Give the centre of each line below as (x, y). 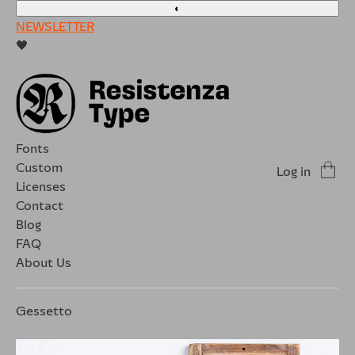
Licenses (41, 186)
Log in (294, 171)
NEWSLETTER (55, 26)
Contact (40, 205)
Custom (39, 167)
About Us (44, 262)
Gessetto (44, 310)
